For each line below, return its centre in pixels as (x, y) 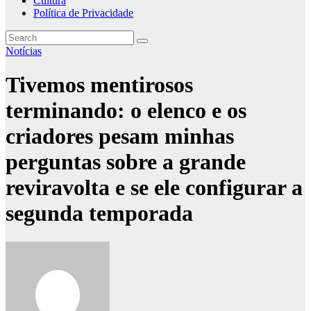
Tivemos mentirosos (99, 85)
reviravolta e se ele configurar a (154, 188)
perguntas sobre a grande (126, 162)
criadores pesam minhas (120, 136)
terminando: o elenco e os (126, 111)
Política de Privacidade (83, 13)
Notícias (24, 51)
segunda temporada (99, 213)
